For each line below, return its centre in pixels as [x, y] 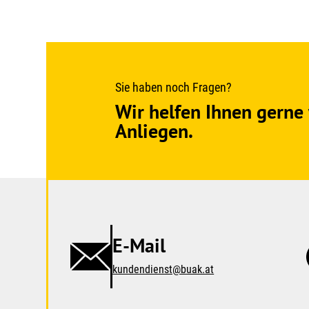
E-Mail [139, 245]
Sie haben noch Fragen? [174, 88]
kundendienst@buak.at [163, 269]
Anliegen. [154, 131]
